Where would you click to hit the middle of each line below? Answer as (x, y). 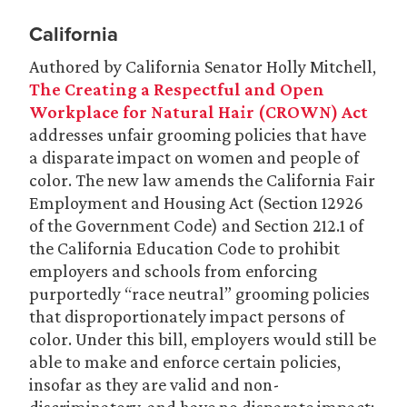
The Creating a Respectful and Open (177, 89)
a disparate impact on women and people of (194, 157)
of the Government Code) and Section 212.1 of (196, 225)
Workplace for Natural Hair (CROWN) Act (199, 112)
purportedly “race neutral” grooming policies (199, 293)
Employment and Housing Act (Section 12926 (196, 203)
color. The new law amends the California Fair (202, 180)
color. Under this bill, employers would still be (203, 339)
